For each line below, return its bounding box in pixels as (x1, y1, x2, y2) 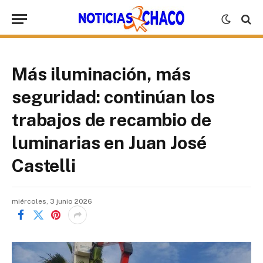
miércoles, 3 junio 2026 (12, 197, 92, 205)
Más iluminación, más (12, 63, 191, 85)
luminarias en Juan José (12, 132, 207, 153)
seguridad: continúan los (12, 86, 215, 107)
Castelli (12, 155, 76, 176)
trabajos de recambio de (12, 109, 211, 130)
